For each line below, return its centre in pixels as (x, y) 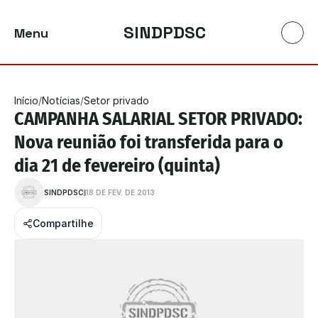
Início (26, 100)
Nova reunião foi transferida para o (149, 142)
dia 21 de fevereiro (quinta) (117, 166)
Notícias (61, 100)
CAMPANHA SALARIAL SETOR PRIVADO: (158, 119)
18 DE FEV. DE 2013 (120, 192)
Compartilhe (63, 223)
